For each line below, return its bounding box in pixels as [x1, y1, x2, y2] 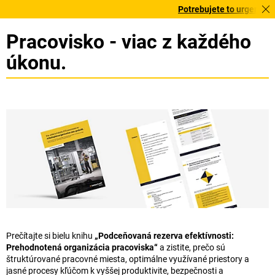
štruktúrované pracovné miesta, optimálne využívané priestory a [6, 254, 249, 265]
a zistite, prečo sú [158, 242, 225, 253]
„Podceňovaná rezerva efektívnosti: [95, 231, 234, 241]
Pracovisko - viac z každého [6, 30, 251, 53]
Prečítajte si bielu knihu [6, 231, 95, 241]
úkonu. [6, 51, 66, 74]
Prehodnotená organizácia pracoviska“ [6, 242, 158, 253]
